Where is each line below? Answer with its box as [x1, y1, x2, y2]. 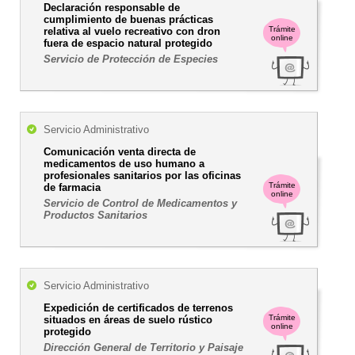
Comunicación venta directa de [44, 146, 196, 158]
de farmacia [44, 181, 101, 193]
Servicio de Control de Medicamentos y [44, 197, 237, 209]
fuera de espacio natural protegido [44, 37, 212, 49]
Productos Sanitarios [44, 209, 147, 221]
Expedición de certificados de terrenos [44, 302, 233, 314]
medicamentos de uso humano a [44, 158, 204, 170]
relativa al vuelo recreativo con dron [44, 25, 220, 37]
